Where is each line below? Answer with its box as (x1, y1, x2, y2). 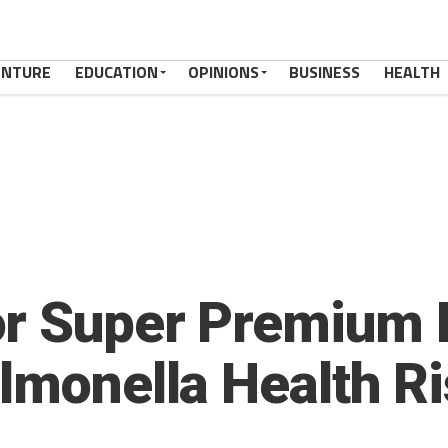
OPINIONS (188, 60, 259, 84)
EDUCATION (75, 60, 158, 84)
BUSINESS (289, 60, 360, 84)
